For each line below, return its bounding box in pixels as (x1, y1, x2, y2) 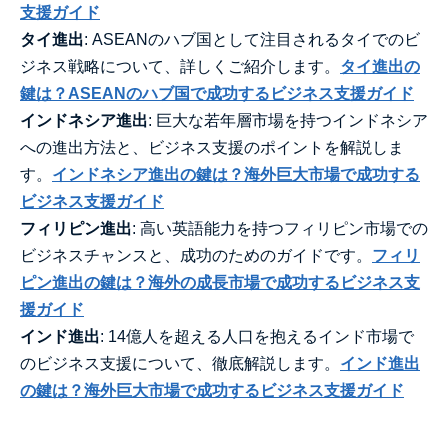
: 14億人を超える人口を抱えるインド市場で (100, 327, 414, 345)
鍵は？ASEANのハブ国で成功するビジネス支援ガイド (20, 84, 414, 102)
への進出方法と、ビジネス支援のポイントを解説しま (20, 138, 404, 156)
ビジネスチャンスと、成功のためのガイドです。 (20, 246, 372, 264)
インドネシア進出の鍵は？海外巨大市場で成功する (52, 165, 420, 183)
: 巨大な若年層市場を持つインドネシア (148, 111, 428, 129)
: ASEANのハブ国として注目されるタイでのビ (84, 30, 420, 48)
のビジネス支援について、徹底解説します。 (20, 354, 340, 372)
